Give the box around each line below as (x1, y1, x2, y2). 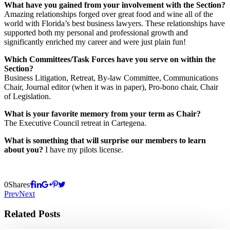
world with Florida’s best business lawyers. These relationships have (4, 18, 225, 28)
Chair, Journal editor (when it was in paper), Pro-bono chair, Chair (4, 82, 218, 91)
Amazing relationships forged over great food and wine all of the (4, 9, 213, 18)
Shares (8, 180, 30, 189)
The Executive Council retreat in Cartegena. (4, 118, 146, 127)
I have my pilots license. (43, 145, 123, 154)
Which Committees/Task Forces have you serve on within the (4, 54, 216, 64)
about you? (4, 145, 43, 154)
